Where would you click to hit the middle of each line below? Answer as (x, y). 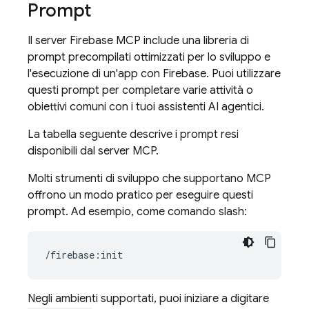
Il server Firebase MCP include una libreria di (138, 41)
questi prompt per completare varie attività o (140, 90)
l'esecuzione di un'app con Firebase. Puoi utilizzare (154, 74)
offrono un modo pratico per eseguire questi (140, 195)
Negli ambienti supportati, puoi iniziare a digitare (148, 299)
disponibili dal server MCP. (93, 151)
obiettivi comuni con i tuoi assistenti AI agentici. (146, 107)
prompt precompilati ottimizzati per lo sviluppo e (149, 57)
